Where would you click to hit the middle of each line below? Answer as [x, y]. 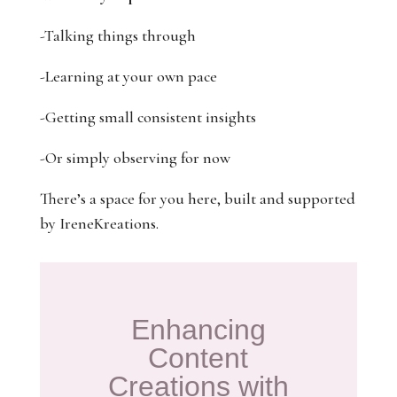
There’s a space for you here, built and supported [197, 198]
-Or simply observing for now [135, 158]
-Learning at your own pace [128, 76]
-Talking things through [117, 35]
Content [198, 358]
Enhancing [198, 330]
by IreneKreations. [99, 223]
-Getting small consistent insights [148, 117]
